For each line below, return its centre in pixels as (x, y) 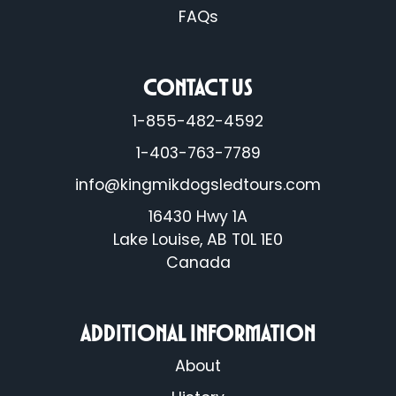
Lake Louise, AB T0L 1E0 (198, 239)
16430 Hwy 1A (198, 216)
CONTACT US (198, 87)
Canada (198, 262)
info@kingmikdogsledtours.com (198, 184)
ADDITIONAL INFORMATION (198, 332)
